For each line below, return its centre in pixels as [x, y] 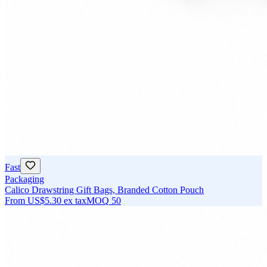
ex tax [75, 201]
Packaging [24, 179]
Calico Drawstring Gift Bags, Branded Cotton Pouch [104, 190]
